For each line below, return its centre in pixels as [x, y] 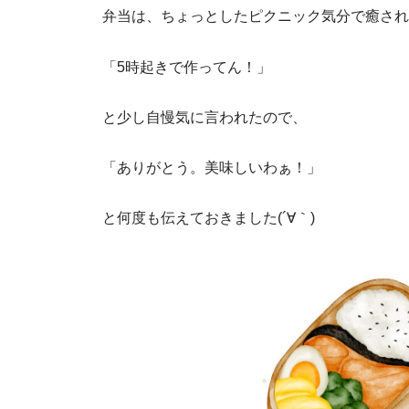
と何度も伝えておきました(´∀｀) [209, 218]
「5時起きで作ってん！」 [187, 66]
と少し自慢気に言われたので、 [204, 116]
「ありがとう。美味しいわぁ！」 [212, 168]
